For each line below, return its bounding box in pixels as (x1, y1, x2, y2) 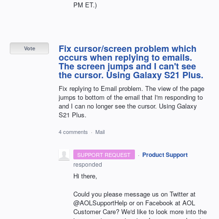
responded (73, 160, 102, 169)
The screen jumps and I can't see (59, 60, 196, 73)
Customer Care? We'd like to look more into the (73, 206, 207, 216)
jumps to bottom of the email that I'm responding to (59, 92, 203, 102)
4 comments (59, 128, 88, 136)
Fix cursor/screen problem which (59, 42, 197, 55)
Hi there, (73, 171, 99, 181)
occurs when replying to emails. (59, 51, 192, 64)
